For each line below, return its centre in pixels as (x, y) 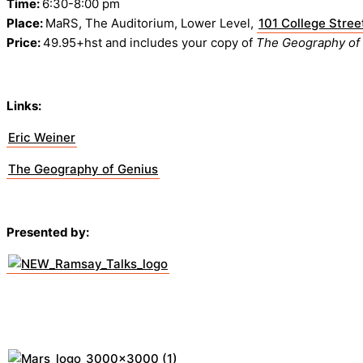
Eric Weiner (42, 138)
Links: (25, 106)
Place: (26, 23)
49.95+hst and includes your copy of (149, 43)
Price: (25, 43)
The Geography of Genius (83, 169)
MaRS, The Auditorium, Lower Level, (151, 23)
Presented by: (48, 233)
